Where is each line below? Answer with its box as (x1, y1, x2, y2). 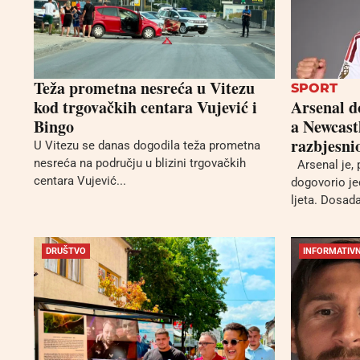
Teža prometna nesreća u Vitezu (34, 76, 255, 100)
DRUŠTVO (46, 245, 86, 256)
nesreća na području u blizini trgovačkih (34, 156, 246, 171)
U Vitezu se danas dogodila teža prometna (34, 138, 260, 153)
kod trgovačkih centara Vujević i (34, 96, 257, 120)
